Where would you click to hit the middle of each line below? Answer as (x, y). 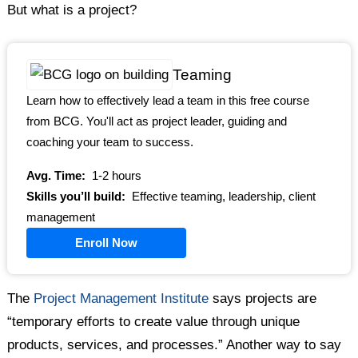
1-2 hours (115, 176)
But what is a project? (72, 10)
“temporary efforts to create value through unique (154, 322)
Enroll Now (107, 243)
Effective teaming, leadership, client (223, 197)
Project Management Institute (121, 299)
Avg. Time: (56, 176)
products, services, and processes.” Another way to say (175, 345)
